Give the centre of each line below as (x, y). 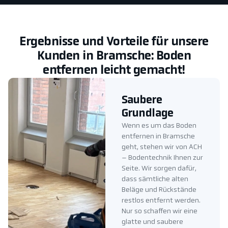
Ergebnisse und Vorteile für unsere (114, 42)
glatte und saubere (152, 222)
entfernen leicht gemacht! (114, 71)
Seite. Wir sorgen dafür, (159, 169)
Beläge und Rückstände (159, 190)
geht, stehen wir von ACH (162, 148)
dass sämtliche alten (155, 180)
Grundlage (147, 114)
